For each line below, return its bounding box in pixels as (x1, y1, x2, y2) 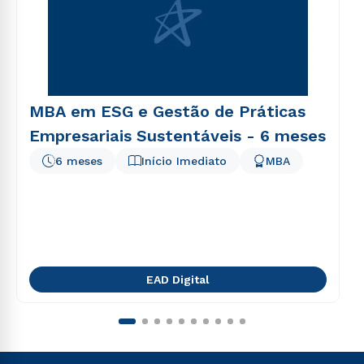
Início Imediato (141, 154, 227, 167)
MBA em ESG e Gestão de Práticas (29, 102, 305, 121)
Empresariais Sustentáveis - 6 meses (29, 126, 326, 145)
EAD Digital (146, 273, 210, 286)
